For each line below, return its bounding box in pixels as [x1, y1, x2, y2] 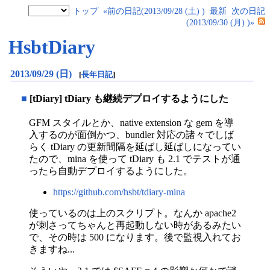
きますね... [29, 243, 75, 254]
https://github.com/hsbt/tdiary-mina [53, 186, 185, 197]
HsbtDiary [8, 36, 96, 58]
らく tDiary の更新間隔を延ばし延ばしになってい [29, 141, 241, 152]
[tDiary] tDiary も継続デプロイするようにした [27, 93, 229, 104]
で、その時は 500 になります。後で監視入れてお [29, 231, 241, 242]
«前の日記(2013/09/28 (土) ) [103, 6, 205, 16]
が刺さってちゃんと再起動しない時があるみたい [29, 219, 241, 230]
